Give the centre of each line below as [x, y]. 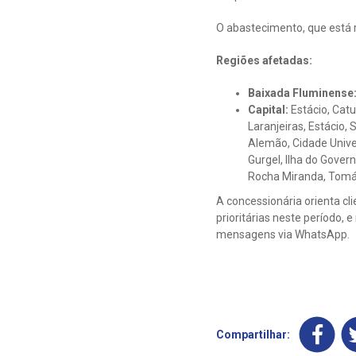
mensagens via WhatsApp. [283, 234]
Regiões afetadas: [264, 60]
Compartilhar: [253, 334]
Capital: [269, 109]
